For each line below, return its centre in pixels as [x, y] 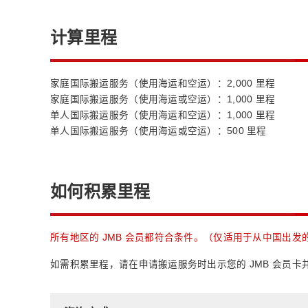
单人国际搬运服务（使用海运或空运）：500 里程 [158, 131]
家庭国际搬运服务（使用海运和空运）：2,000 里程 [163, 84]
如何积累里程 [100, 191]
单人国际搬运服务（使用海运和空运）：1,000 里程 [163, 115]
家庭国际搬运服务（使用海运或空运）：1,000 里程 [163, 99]
